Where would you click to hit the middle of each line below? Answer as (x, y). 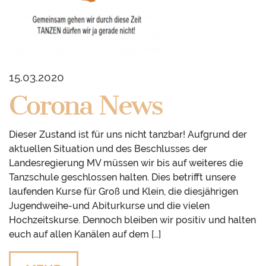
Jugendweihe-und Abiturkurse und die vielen (109, 206)
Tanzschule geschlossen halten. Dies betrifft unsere (122, 178)
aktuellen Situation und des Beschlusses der (108, 149)
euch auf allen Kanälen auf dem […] (85, 235)
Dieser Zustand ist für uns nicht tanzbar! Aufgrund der (128, 135)
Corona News (85, 106)
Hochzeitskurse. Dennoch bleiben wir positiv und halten (132, 220)
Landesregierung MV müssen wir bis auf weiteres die (126, 163)
